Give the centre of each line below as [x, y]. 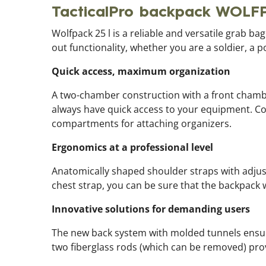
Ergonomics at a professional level [132, 147]
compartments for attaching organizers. [142, 123]
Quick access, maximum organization [141, 71]
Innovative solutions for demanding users [151, 209]
